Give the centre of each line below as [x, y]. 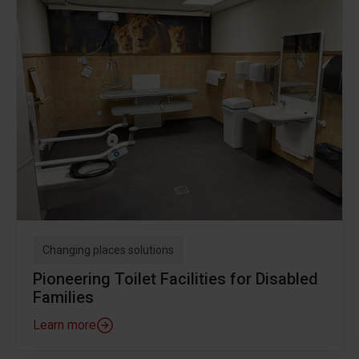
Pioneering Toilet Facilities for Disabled [175, 279]
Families [63, 298]
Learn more [65, 325]
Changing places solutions [108, 250]
